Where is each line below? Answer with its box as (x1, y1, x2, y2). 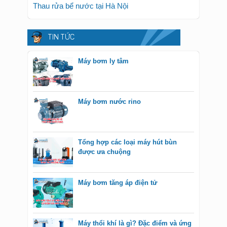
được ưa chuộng (78, 148, 131, 156)
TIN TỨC (48, 34, 74, 42)
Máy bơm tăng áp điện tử (78, 179, 157, 186)
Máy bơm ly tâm (78, 57, 129, 65)
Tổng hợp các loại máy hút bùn (78, 138, 177, 146)
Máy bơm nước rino (78, 98, 141, 105)
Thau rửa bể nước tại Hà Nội (33, 2, 128, 10)
